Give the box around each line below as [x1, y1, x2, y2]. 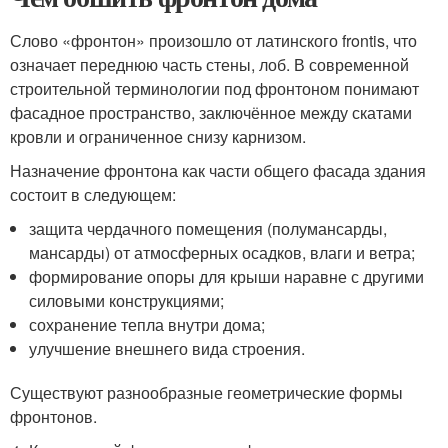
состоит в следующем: [10, 183, 176, 206]
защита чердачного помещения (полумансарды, [29, 217, 388, 240]
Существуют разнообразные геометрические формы [10, 381, 403, 404]
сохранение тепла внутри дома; [29, 313, 266, 336]
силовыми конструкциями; [29, 289, 225, 312]
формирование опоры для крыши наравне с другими [29, 265, 425, 288]
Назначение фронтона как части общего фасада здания [10, 159, 426, 182]
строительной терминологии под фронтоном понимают [10, 77, 419, 100]
